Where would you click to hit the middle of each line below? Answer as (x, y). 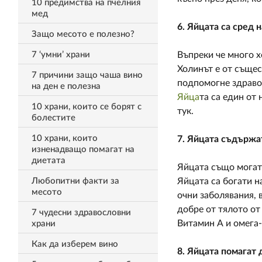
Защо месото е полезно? (83, 34)
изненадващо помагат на (83, 149)
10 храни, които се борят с (86, 107)
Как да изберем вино (75, 244)
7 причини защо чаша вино (87, 75)
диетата (48, 161)
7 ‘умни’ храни (61, 55)
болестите (53, 118)
